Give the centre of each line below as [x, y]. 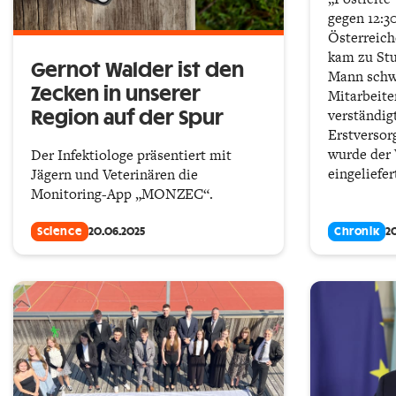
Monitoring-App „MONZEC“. [122, 194]
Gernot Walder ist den [137, 70]
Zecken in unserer [116, 94]
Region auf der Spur [127, 118]
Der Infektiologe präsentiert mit [131, 155]
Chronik [357, 231]
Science [60, 231]
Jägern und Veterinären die [114, 174]
